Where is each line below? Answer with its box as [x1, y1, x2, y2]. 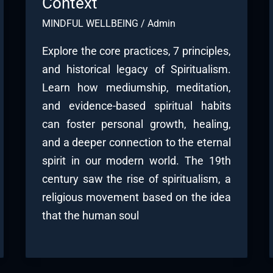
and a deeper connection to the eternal [41, 136, 231, 149]
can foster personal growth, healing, [41, 118, 231, 131]
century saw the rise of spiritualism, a [41, 172, 231, 186]
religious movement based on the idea [41, 191, 231, 204]
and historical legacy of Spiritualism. [41, 63, 231, 76]
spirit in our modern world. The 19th [41, 154, 231, 168]
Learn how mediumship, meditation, [41, 81, 231, 94]
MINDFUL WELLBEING [41, 18, 138, 30]
